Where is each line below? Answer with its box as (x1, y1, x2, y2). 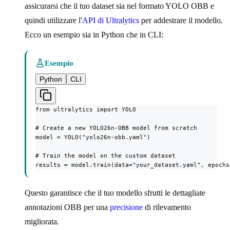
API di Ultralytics (82, 15, 139, 25)
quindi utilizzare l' (25, 15, 82, 25)
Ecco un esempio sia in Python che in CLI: (25, 30, 163, 39)
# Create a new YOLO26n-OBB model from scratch (35, 124, 197, 131)
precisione (110, 202, 143, 212)
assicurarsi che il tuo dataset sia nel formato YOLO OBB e (25, 1, 214, 10)
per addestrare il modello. (139, 15, 223, 25)
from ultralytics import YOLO (35, 105, 136, 113)
